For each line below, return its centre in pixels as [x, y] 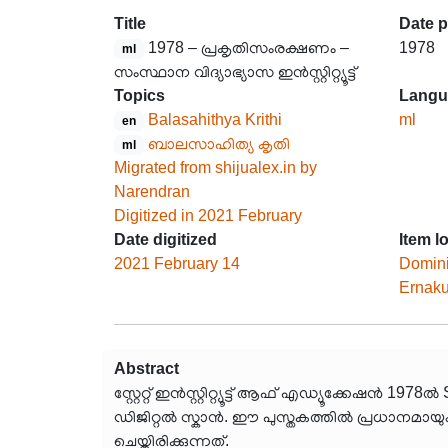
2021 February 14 [177, 263]
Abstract [146, 368]
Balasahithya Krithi [214, 119]
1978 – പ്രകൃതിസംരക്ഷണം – [248, 47]
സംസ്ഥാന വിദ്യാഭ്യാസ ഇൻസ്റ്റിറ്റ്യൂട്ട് [235, 71]
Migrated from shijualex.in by [215, 167]
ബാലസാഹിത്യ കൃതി [218, 143]
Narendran [152, 191]
